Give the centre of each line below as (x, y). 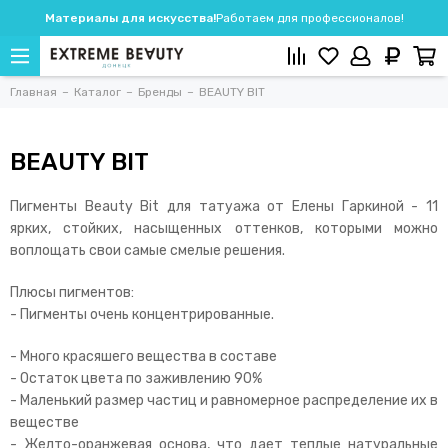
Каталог (97, 92)
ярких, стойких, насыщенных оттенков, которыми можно (224, 228)
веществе (44, 422)
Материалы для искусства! (130, 18)
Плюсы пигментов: (72, 292)
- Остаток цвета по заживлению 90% (136, 378)
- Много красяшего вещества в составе (143, 356)
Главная (33, 92)
